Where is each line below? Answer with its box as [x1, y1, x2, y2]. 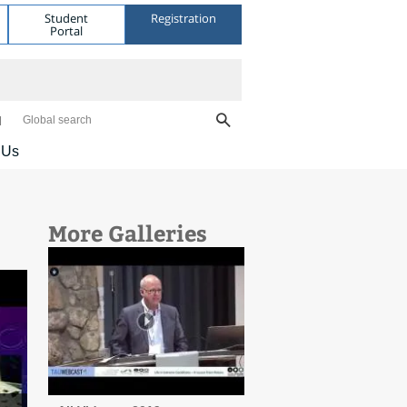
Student [45, 9, 89, 26]
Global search [23, 114, 92, 126]
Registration [150, 9, 216, 26]
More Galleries [47, 218, 207, 247]
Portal [50, 22, 84, 39]
